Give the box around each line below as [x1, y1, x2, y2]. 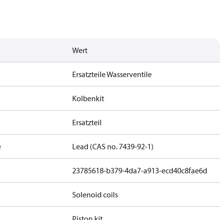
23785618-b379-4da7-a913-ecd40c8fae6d [72, 165, 208, 175]
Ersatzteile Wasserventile [72, 69, 152, 79]
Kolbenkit [72, 93, 105, 103]
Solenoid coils [72, 190, 118, 199]
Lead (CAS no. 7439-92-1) [72, 141, 154, 151]
